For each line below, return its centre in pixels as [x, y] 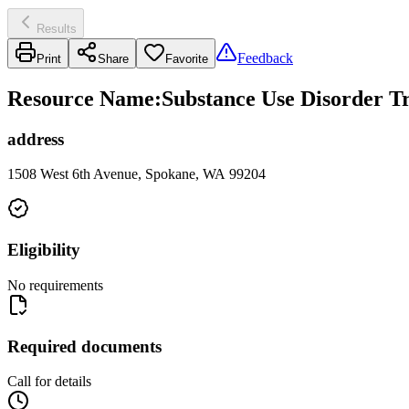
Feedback [265, 58]
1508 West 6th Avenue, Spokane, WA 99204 [136, 174]
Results [57, 28]
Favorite [187, 58]
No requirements [55, 285]
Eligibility [44, 250]
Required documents [84, 346]
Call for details [49, 382]
